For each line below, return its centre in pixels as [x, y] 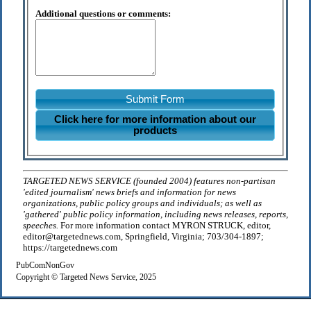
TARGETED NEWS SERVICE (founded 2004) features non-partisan [149, 181]
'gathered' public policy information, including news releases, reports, [155, 215]
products [155, 131]
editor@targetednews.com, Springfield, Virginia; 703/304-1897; [143, 237]
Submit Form [155, 99]
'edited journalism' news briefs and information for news [129, 192]
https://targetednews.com [70, 248]
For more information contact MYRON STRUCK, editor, [165, 226]
